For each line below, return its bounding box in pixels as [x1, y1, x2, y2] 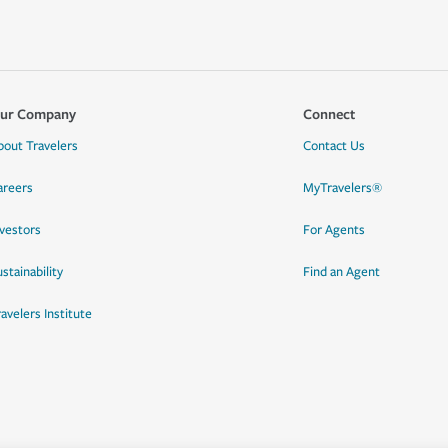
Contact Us [302, 138, 365, 154]
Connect [302, 104, 355, 123]
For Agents [302, 222, 365, 238]
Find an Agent [302, 264, 380, 280]
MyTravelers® [302, 180, 382, 196]
